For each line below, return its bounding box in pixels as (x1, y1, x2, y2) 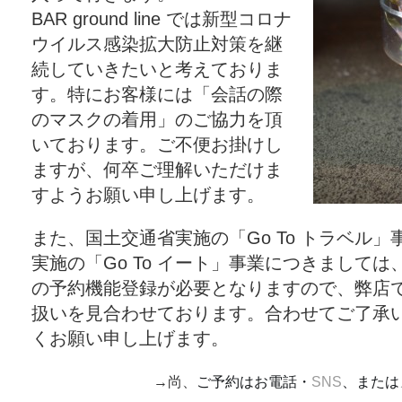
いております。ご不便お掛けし (31, 135, 283, 154)
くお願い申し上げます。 (31, 328, 229, 348)
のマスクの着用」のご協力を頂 (31, 109, 283, 129)
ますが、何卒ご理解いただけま (31, 160, 283, 179)
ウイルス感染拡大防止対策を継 (31, 34, 283, 54)
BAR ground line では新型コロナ (31, 9, 292, 29)
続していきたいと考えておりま (31, 59, 283, 79)
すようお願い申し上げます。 (31, 185, 265, 205)
